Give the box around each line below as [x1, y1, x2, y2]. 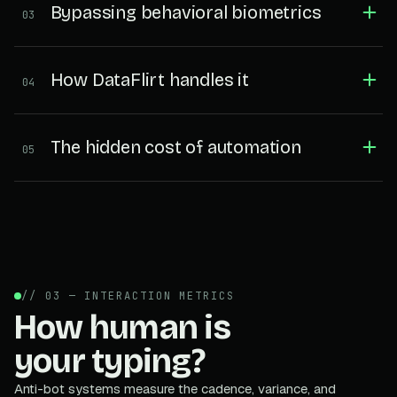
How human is [14, 307, 230, 347]
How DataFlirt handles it [50, 68, 249, 90]
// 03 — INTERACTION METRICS [21, 288, 235, 303]
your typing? [14, 340, 205, 381]
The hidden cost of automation [50, 136, 301, 158]
